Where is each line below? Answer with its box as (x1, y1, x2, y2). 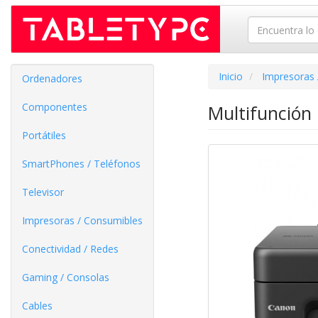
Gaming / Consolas (22, 270, 109, 284)
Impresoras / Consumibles (22, 214, 143, 227)
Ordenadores (22, 72, 82, 85)
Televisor (22, 185, 64, 199)
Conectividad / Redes (22, 242, 119, 256)
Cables (22, 299, 53, 312)
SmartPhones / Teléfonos (22, 157, 141, 170)
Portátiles (22, 128, 66, 142)
